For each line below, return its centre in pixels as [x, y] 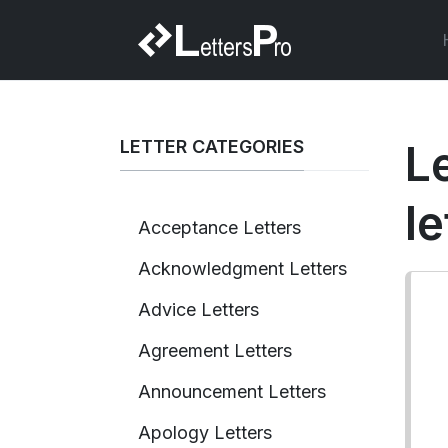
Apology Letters [205, 432]
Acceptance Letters [219, 227]
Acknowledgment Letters [242, 268]
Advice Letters [198, 309]
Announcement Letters [232, 391]
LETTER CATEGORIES [212, 146]
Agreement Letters [215, 350]
